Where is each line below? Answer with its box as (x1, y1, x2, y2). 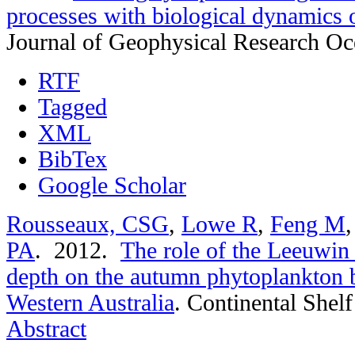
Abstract (6, 315, 86, 342)
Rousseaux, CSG (6, 211, 169, 237)
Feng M (270, 211, 345, 237)
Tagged (38, 94, 107, 120)
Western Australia (6, 289, 174, 315)
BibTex (38, 146, 107, 172)
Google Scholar (38, 172, 186, 198)
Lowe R (181, 211, 258, 237)
